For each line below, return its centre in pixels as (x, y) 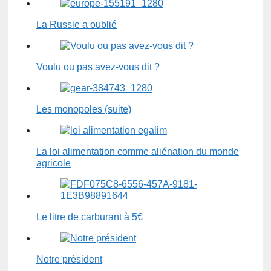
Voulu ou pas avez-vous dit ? (98, 67)
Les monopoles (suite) (84, 109)
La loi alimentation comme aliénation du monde (138, 152)
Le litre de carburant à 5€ (90, 217)
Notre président (69, 260)
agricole (54, 163)
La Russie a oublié (77, 25)
